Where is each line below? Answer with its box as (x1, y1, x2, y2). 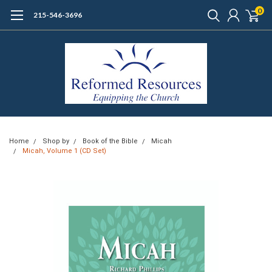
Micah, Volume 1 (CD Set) (22, 147, 106, 155)
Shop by (42, 137, 69, 145)
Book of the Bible (83, 137, 138, 145)
